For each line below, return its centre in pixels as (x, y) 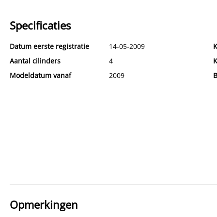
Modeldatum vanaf (40, 75)
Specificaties (40, 25)
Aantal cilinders (35, 61)
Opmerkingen (44, 204)
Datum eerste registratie (49, 46)
